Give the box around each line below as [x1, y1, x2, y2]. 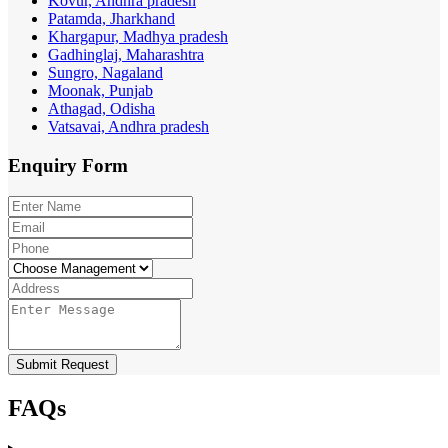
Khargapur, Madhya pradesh [48, 28, 228, 46]
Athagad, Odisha [48, 100, 155, 118]
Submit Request [16, 356, 109, 372]
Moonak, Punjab [48, 82, 153, 100]
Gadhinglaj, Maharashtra [48, 46, 204, 64]
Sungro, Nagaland [48, 64, 163, 82]
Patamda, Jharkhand [48, 10, 175, 28]
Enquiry [8, 155, 82, 177]
